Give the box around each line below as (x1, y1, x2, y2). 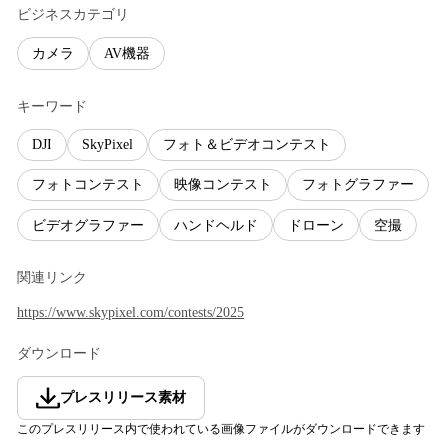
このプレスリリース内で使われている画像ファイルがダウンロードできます (17, 422, 425, 437)
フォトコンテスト (32, 177, 144, 193)
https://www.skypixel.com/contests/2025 (17, 305, 244, 321)
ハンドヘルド (174, 217, 258, 233)
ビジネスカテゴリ (17, 7, 129, 23)
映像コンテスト (174, 177, 272, 193)
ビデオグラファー (32, 217, 144, 233)
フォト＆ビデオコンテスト (163, 137, 331, 153)
